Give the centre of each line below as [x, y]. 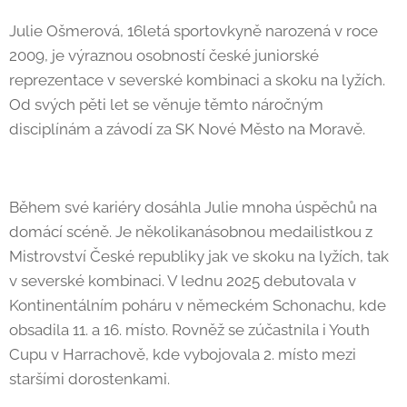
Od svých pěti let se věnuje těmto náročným [166, 104]
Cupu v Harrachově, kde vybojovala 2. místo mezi [183, 354]
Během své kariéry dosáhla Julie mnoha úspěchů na [193, 207]
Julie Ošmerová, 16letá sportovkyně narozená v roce [194, 31]
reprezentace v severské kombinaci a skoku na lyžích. [197, 80]
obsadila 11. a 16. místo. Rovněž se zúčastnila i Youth [189, 330]
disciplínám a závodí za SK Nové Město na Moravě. [187, 129]
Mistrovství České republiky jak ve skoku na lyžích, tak [199, 256]
